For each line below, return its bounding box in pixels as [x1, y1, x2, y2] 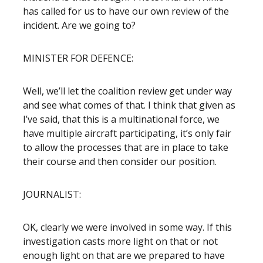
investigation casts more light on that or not [23, 235, 218, 248]
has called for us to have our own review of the [23, 5, 229, 18]
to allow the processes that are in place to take [23, 141, 228, 154]
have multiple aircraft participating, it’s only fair [23, 127, 231, 140]
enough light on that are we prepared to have [23, 249, 225, 262]
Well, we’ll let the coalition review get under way [23, 85, 232, 97]
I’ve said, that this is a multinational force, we [23, 113, 220, 126]
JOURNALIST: [23, 188, 81, 201]
